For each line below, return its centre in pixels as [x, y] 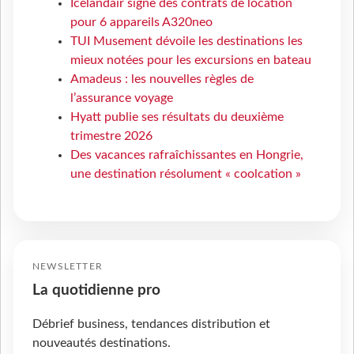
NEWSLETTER [68, 267]
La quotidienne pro [96, 291]
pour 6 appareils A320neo [141, 23]
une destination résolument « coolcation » [186, 174]
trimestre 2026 [111, 136]
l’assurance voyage [122, 98]
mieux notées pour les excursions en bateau [191, 60]
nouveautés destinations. [102, 343]
